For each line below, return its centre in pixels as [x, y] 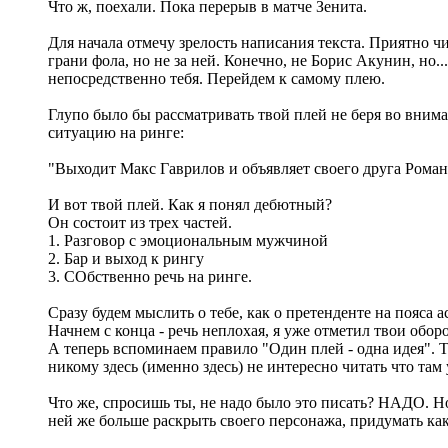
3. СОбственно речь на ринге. [150, 276]
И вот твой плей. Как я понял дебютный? [190, 204]
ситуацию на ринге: [116, 132]
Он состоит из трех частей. [140, 222]
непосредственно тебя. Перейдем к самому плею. [216, 78]
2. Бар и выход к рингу [126, 258]
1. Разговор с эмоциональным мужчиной [188, 240]
